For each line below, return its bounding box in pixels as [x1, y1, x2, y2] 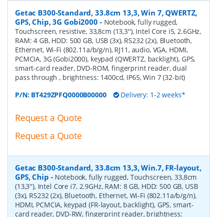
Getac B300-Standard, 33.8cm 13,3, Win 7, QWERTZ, [15, 8, 198, 18]
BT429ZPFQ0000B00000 [31, 90, 107, 100]
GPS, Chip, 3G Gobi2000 [15, 17, 98, 27]
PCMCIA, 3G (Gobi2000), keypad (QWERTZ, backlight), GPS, [15, 54, 196, 64]
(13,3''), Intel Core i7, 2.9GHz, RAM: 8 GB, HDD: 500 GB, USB [15, 181, 198, 191]
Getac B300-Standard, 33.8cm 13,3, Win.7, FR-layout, [15, 162, 201, 172]
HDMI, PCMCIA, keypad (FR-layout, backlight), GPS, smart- [15, 200, 194, 209]
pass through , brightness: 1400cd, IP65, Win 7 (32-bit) [15, 73, 186, 82]
